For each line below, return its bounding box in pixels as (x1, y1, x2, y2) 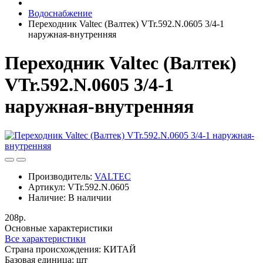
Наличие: (28, 192, 68, 203)
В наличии (68, 192, 112, 203)
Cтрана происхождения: (5, 244, 101, 254)
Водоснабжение (28, 8, 92, 18)
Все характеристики (5, 233, 86, 244)
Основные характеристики (5, 222, 113, 233)
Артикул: (28, 181, 68, 192)
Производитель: (28, 171, 95, 181)
